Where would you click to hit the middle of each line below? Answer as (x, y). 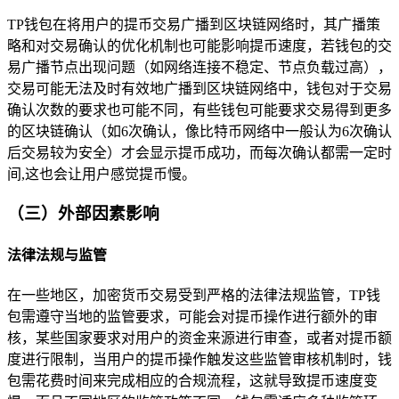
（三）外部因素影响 (83, 214)
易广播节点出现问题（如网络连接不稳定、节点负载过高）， (199, 67)
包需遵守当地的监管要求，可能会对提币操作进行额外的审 (192, 316)
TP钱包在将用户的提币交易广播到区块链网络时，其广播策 (194, 24)
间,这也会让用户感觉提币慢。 (102, 174)
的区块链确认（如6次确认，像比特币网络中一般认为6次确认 (199, 131)
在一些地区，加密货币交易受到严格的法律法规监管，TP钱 (194, 295)
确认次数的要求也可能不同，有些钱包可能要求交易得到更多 (199, 110)
